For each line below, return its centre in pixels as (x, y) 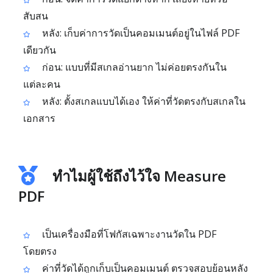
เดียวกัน (40, 50)
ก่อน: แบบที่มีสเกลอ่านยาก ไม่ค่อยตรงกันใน (133, 67)
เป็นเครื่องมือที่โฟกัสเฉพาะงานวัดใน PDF (128, 234)
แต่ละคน (42, 84)
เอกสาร (39, 118)
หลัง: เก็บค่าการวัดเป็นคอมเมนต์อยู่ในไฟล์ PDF (140, 33)
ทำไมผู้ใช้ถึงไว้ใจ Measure (139, 176)
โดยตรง (40, 251)
